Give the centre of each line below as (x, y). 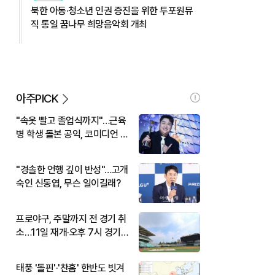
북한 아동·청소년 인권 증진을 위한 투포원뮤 (112, 10)
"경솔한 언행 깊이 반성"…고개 (72, 169)
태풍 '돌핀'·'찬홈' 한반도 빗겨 (70, 268)
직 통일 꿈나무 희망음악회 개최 (89, 24)
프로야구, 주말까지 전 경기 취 (71, 219)
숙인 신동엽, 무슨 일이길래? (68, 183)
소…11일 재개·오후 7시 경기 (68, 232)
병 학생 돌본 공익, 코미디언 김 (72, 134)
